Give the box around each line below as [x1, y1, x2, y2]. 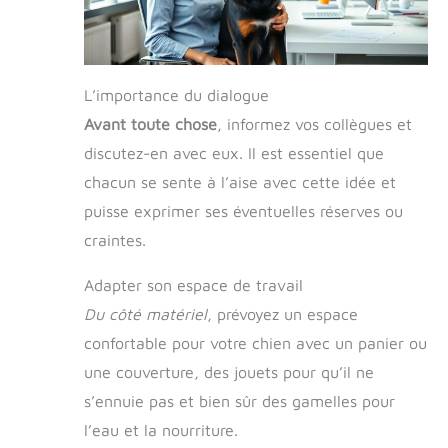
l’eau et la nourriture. [84, 420, 238, 439]
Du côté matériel [84, 304, 207, 323]
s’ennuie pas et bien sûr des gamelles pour [84, 391, 395, 410]
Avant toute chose [84, 114, 217, 133]
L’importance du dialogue [84, 85, 269, 104]
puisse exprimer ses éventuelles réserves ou [84, 201, 403, 220]
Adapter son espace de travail [84, 275, 303, 294]
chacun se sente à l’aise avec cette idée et [84, 172, 396, 191]
